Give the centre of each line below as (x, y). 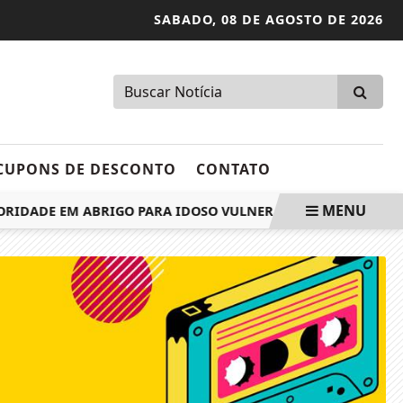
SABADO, (187, 19)
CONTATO (233, 169)
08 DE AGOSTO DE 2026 (302, 19)
